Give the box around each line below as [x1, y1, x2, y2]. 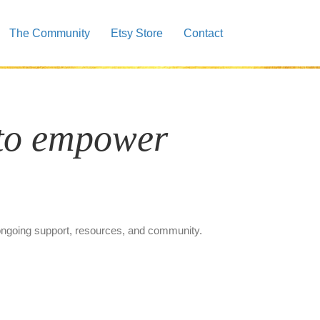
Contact [184, 26, 223, 39]
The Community [9, 26, 90, 39]
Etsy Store [111, 26, 163, 39]
